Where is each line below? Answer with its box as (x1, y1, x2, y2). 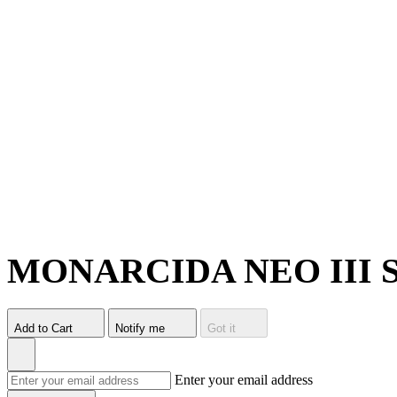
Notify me (115, 321, 165, 335)
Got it (207, 321, 236, 335)
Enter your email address (175, 371, 313, 387)
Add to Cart (14, 321, 73, 335)
